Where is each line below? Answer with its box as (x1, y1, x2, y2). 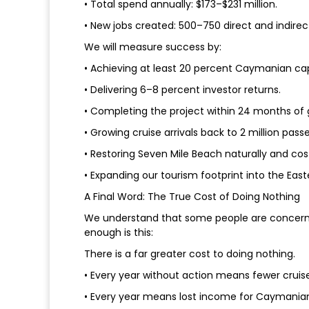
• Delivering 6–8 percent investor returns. (84, 83, 281, 97)
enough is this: (84, 226, 153, 240)
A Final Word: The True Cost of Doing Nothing (84, 190, 300, 204)
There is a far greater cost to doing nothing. (84, 247, 295, 261)
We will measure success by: (84, 40, 221, 54)
